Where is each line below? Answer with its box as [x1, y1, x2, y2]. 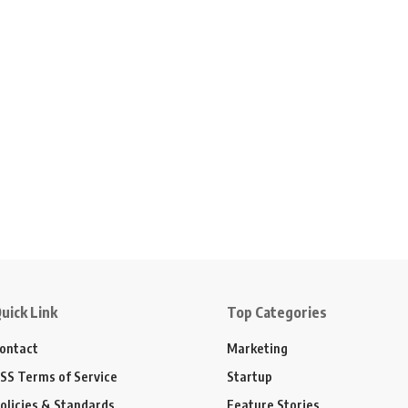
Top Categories [227, 302, 327, 321]
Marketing [227, 339, 288, 356]
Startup [227, 367, 272, 384]
